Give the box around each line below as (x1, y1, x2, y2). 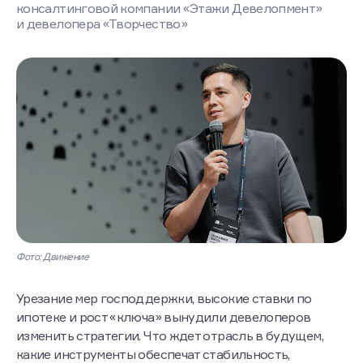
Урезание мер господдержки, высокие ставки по (16, 290, 312, 307)
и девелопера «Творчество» (16, 15, 187, 32)
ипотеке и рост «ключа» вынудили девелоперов (16, 309, 311, 326)
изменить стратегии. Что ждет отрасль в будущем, (16, 327, 323, 344)
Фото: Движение (16, 250, 89, 263)
